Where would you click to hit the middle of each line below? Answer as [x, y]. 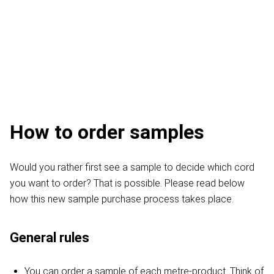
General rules [50, 237]
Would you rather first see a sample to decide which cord [132, 167]
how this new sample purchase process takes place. [122, 199]
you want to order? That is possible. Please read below [127, 183]
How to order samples [107, 132]
